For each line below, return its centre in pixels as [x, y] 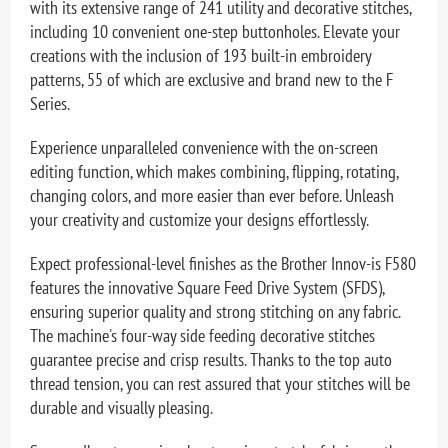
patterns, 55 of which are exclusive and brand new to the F [212, 79]
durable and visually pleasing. [122, 407]
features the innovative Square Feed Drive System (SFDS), [207, 287]
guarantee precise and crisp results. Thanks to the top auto [211, 359]
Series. [50, 103]
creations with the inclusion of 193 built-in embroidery [201, 55]
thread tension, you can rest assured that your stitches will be [220, 383]
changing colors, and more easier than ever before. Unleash [212, 195]
